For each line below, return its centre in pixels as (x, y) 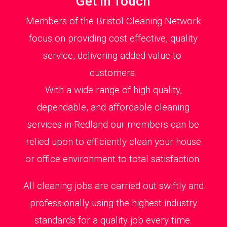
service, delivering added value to (113, 56)
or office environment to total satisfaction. (113, 159)
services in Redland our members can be (113, 125)
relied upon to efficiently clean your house (113, 142)
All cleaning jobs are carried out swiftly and (113, 186)
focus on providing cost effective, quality (113, 39)
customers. (113, 73)
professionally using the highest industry (113, 203)
